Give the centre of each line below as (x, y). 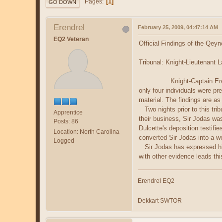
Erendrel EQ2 (156, 181)
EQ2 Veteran (71, 39)
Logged (64, 140)
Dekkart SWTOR (160, 200)
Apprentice (68, 112)
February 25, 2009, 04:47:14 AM (178, 27)
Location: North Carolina (86, 132)
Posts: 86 (66, 121)
